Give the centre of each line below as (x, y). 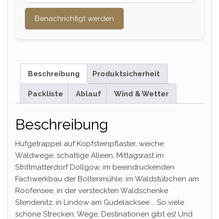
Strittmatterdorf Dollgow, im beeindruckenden (95, 167)
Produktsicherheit (126, 74)
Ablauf (88, 94)
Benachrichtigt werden (74, 19)
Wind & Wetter (141, 94)
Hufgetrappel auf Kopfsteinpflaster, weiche (89, 143)
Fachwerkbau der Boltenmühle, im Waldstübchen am (107, 179)
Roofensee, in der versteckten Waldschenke (92, 190)
